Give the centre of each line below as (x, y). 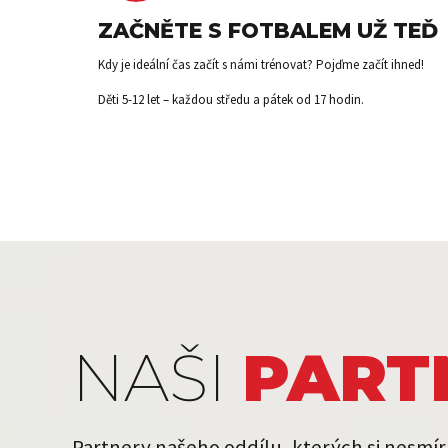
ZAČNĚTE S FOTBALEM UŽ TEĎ (268, 30)
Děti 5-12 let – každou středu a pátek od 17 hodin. (231, 99)
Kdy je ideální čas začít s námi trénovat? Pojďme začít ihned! (261, 64)
